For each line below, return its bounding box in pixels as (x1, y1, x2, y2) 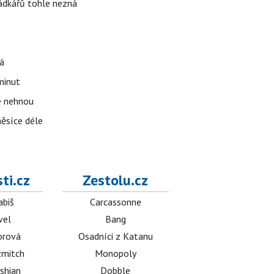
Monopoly (94, 247, 136, 259)
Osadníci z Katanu (78, 230, 153, 242)
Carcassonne (89, 196, 141, 208)
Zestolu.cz (83, 171, 149, 190)
